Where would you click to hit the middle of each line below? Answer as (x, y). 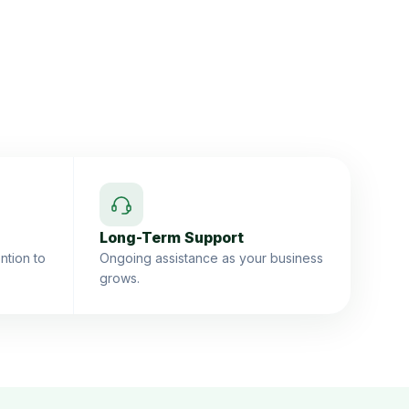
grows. (119, 278)
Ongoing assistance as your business (211, 258)
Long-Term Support (171, 237)
